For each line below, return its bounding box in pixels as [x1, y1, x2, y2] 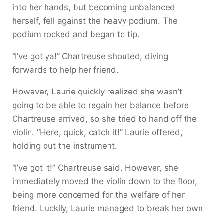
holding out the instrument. [12, 140, 117, 151]
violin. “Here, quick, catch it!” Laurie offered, [12, 127, 183, 137]
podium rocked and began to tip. [12, 29, 139, 39]
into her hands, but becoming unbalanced [12, 2, 175, 12]
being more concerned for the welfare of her [12, 189, 185, 200]
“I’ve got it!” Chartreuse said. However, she [12, 162, 178, 172]
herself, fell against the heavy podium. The [12, 15, 178, 26]
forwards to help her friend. [12, 64, 119, 75]
